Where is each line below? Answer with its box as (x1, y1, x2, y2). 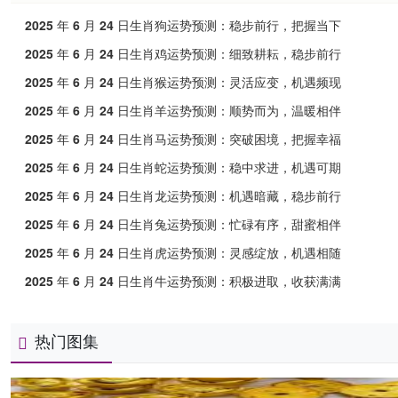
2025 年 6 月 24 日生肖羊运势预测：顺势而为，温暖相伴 (25, 101, 341, 119)
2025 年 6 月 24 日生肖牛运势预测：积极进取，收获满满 (25, 272, 341, 290)
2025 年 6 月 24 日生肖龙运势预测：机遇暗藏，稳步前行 (25, 187, 341, 204)
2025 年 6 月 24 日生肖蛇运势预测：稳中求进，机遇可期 (25, 158, 341, 176)
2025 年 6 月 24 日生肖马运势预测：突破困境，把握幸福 (25, 130, 341, 147)
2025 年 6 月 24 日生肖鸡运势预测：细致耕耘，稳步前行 (25, 44, 341, 62)
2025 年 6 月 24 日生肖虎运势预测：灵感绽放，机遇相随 (25, 243, 341, 261)
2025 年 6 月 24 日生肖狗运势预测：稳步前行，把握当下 (25, 16, 341, 34)
